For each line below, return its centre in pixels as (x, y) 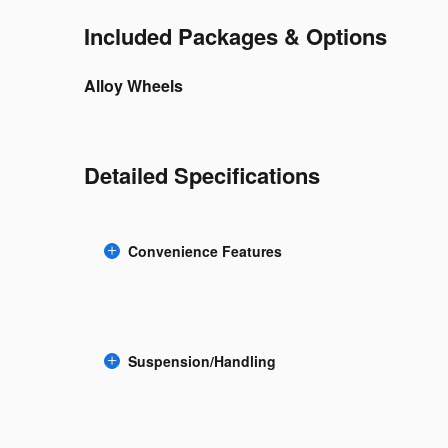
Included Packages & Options (235, 35)
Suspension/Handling (202, 361)
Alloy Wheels (133, 85)
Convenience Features (205, 251)
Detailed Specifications (202, 174)
